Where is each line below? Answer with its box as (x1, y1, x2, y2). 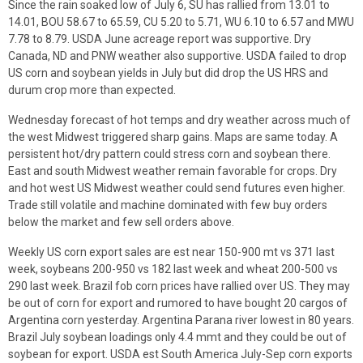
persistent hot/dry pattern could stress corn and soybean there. (8, 147, 331, 160)
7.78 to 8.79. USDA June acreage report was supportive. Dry (8, 32, 311, 45)
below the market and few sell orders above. (8, 216, 234, 228)
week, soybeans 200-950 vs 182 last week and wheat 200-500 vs (8, 263, 338, 275)
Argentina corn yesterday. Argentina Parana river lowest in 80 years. (8, 314, 354, 327)
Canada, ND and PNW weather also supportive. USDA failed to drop (8, 49, 347, 62)
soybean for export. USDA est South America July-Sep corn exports (8, 348, 352, 361)
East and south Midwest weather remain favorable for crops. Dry (8, 164, 337, 177)
